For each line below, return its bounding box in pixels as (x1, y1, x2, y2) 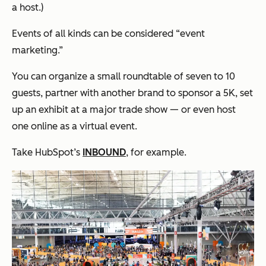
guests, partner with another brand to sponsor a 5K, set (12, 87, 253, 99)
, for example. (126, 146, 186, 158)
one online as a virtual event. (12, 120, 137, 132)
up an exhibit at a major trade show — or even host (12, 103, 236, 115)
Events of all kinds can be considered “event (12, 27, 205, 39)
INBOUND (83, 146, 126, 158)
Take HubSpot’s (12, 146, 83, 158)
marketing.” (12, 44, 63, 56)
